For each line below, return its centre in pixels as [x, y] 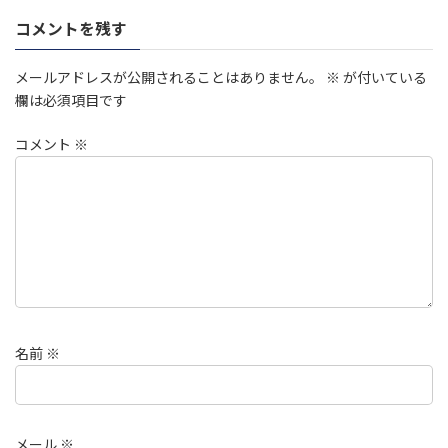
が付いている [383, 76]
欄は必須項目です [71, 99]
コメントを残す [71, 28]
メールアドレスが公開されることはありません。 [169, 76]
